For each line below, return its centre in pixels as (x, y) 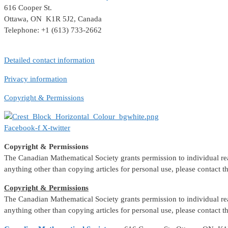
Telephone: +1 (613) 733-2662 (53, 30)
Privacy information (36, 79)
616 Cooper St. (28, 8)
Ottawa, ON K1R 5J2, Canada (53, 19)
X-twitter (56, 128)
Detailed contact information (49, 60)
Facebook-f (22, 128)
